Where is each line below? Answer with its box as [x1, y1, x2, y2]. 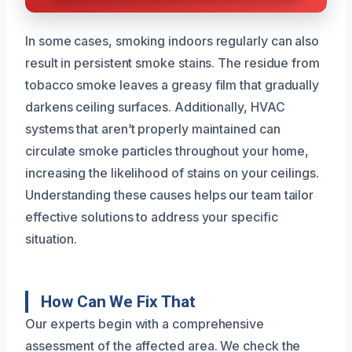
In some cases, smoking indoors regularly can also [25, 33, 320, 49]
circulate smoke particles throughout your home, [25, 143, 310, 159]
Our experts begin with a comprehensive [25, 316, 264, 332]
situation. [25, 231, 78, 247]
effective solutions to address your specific [25, 209, 278, 225]
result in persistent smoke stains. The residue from [25, 55, 320, 71]
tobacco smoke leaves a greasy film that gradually [25, 77, 320, 93]
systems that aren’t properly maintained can [25, 121, 280, 137]
